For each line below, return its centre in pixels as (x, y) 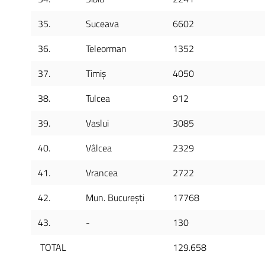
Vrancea (102, 173)
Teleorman (106, 49)
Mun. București (115, 198)
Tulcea (98, 98)
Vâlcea (99, 148)
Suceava (102, 24)
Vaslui (97, 123)
